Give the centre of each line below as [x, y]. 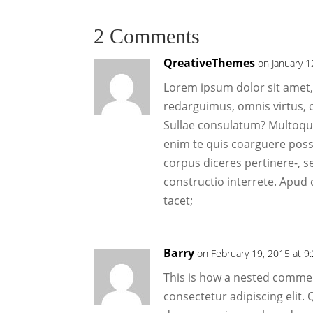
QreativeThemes [210, 63]
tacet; [179, 201]
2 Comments [147, 36]
